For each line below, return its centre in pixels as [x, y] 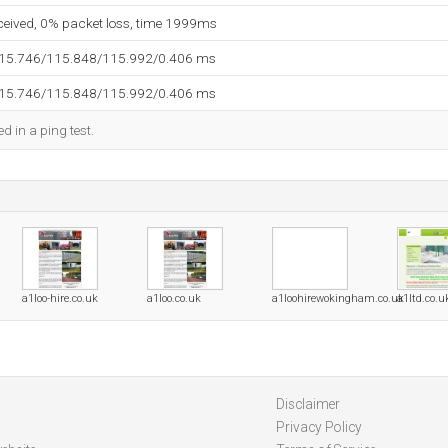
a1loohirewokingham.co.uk [338, 298]
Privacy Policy [318, 427]
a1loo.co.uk [174, 298]
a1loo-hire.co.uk [60, 298]
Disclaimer [307, 404]
